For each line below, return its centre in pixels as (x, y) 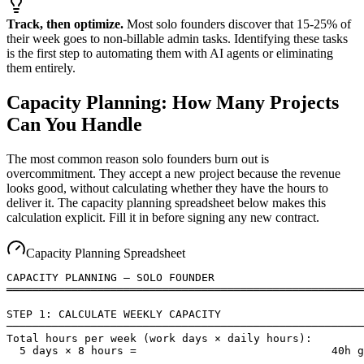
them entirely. (41, 67)
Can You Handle (74, 124)
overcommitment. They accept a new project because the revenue (173, 173)
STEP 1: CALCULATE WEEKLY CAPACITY (114, 314)
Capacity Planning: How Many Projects (173, 102)
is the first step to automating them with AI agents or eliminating (170, 53)
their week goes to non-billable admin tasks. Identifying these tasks (177, 38)
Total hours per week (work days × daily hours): (159, 338)
